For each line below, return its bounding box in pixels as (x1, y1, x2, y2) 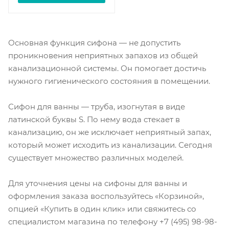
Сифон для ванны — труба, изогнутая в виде (8, 102, 185, 112)
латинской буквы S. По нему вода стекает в (8, 114, 180, 125)
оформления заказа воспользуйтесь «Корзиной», (8, 191, 204, 201)
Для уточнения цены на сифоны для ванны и (8, 178, 187, 189)
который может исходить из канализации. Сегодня (8, 140, 212, 150)
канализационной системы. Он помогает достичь (8, 63, 206, 74)
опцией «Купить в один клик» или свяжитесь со (8, 204, 196, 214)
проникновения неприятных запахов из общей (8, 51, 198, 61)
